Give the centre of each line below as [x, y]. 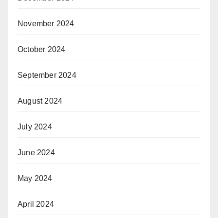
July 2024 [35, 127]
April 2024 [36, 204]
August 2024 [40, 101]
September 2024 [47, 75]
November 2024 [46, 24]
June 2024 [36, 153]
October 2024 [42, 50]
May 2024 [35, 179]
